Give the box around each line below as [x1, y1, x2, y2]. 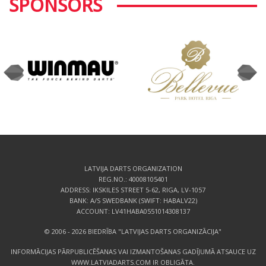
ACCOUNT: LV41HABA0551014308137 [76, 206, 190, 216]
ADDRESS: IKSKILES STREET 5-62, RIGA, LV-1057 [61, 185, 205, 194]
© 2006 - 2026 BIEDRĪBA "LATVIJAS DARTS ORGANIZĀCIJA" [45, 226, 221, 236]
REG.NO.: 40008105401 [98, 174, 168, 183]
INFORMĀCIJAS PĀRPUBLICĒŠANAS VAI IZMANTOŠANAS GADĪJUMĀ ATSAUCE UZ [10, 246, 256, 256]
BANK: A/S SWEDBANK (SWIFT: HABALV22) [69, 195, 197, 205]
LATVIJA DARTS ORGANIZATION [84, 163, 182, 173]
